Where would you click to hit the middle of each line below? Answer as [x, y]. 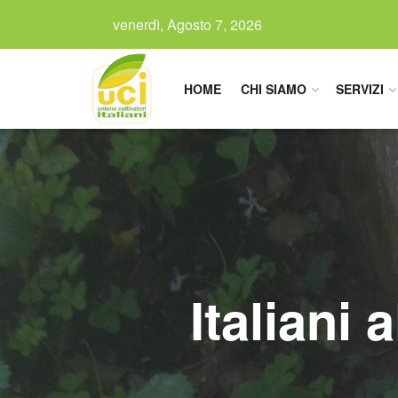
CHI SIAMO [274, 89]
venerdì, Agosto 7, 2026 [187, 24]
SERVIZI [360, 89]
